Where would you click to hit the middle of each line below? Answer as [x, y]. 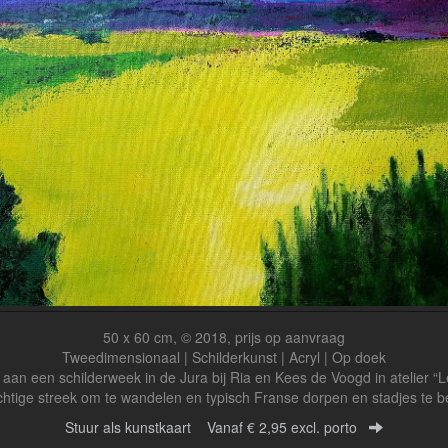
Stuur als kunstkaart [136, 427]
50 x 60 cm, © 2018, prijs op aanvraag [224, 337]
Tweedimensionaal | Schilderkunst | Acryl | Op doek [224, 357]
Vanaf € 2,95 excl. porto [282, 427]
